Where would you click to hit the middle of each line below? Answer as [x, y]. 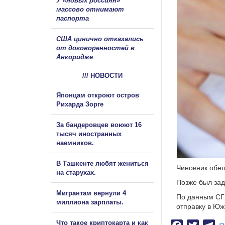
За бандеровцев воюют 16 [99, 125]
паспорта [73, 18]
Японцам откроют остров [98, 95]
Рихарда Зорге [80, 104]
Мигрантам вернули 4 [91, 193]
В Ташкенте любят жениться [102, 163]
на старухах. [76, 172]
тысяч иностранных [89, 134]
